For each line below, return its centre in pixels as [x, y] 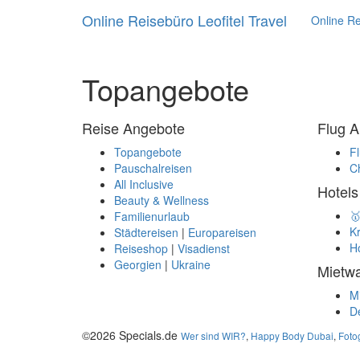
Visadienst [204, 248]
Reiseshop [141, 248]
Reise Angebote [133, 128]
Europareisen [222, 232]
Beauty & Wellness [162, 200]
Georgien [138, 264]
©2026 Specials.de [131, 335]
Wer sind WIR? [213, 335]
